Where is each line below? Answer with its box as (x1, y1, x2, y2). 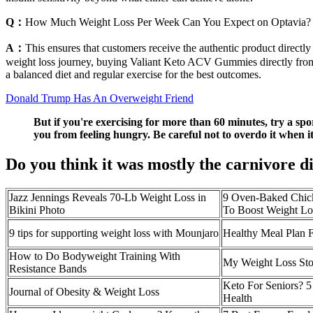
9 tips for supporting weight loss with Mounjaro (9, 226, 219, 239)
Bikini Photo (9, 203, 65, 216)
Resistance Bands (9, 262, 87, 275)
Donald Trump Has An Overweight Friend (6, 92, 194, 104)
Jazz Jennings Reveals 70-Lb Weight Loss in (9, 191, 206, 203)
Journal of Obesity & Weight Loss (9, 285, 159, 298)
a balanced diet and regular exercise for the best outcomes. (6, 68, 261, 80)
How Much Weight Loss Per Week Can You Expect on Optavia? (25, 15, 311, 28)
